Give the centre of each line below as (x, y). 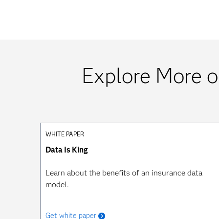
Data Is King (67, 150)
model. (57, 185)
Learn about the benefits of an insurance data (124, 173)
